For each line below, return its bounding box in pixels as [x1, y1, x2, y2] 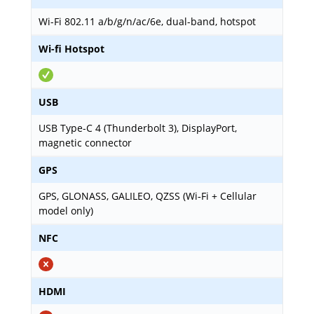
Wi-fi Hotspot [39, 42, 104, 55]
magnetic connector [39, 136, 132, 149]
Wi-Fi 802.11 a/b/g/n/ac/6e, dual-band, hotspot [39, 15, 256, 28]
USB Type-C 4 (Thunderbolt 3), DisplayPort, [39, 121, 237, 135]
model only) [39, 204, 93, 217]
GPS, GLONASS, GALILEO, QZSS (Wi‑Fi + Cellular [39, 189, 257, 203]
